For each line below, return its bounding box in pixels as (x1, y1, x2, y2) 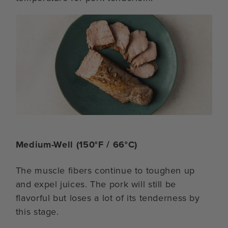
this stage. (15, 205, 59, 218)
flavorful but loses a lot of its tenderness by (15, 191, 200, 205)
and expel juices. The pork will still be (15, 177, 176, 191)
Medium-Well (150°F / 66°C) (15, 137, 137, 151)
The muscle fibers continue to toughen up (15, 163, 195, 177)
